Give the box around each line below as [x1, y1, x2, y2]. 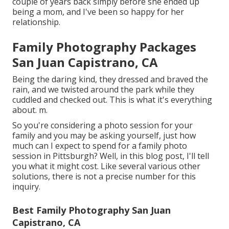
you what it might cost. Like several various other [12, 160, 200, 172]
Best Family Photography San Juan [12, 203, 171, 216]
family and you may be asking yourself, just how [12, 129, 196, 141]
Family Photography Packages [12, 38, 196, 55]
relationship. [12, 16, 60, 28]
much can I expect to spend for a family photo [12, 140, 187, 151]
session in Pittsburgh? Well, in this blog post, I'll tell [12, 150, 209, 162]
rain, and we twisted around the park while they [12, 83, 194, 95]
